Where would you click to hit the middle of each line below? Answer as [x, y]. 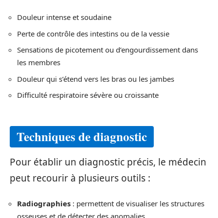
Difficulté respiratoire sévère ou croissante [88, 95]
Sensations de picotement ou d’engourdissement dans [108, 50]
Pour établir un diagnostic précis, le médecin [108, 162]
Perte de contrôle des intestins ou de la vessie [93, 33]
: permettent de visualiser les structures [137, 203]
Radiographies [44, 203]
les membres [39, 62]
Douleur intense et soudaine [64, 17]
